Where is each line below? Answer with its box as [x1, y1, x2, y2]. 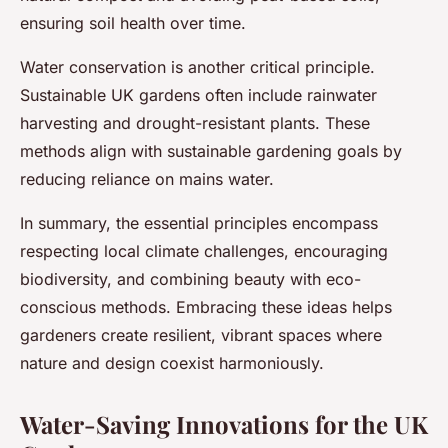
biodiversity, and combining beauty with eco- [20, 269, 361, 290]
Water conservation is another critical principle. [20, 57, 375, 78]
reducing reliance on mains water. [20, 169, 274, 190]
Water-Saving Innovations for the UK [20, 408, 428, 441]
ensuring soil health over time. [20, 13, 246, 34]
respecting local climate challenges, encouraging [20, 241, 388, 262]
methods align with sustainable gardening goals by [20, 141, 402, 162]
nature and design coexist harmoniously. [20, 353, 324, 374]
